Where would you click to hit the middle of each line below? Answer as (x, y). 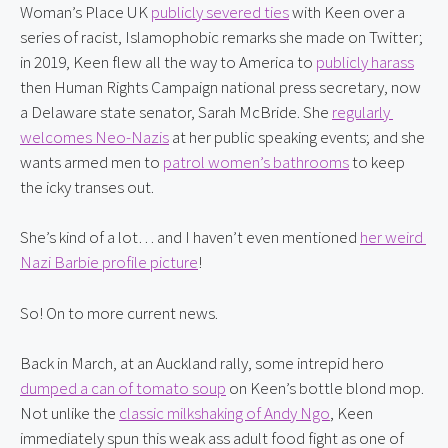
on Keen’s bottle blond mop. (325, 388)
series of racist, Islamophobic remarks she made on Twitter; (221, 36)
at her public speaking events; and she (297, 136)
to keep (377, 161)
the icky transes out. (87, 186)
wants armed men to (91, 161)
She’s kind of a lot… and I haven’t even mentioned (190, 237)
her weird (391, 237)
